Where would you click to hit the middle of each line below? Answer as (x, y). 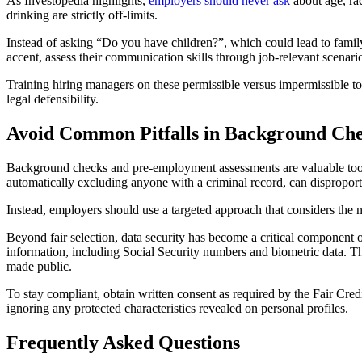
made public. (39, 267)
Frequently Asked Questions (123, 343)
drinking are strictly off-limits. (82, 15)
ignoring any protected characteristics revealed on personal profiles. (177, 309)
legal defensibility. (53, 99)
